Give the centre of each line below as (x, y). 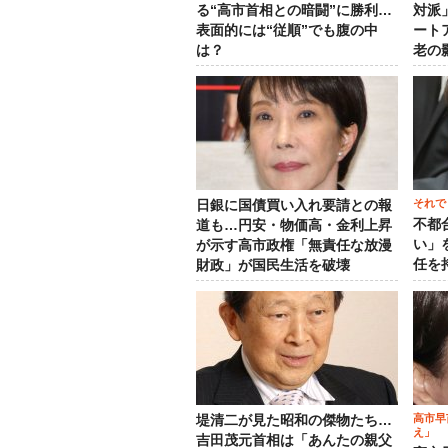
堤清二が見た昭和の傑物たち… (294, 420)
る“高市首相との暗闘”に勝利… (294, 10)
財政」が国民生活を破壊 (273, 265)
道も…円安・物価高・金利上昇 (294, 225)
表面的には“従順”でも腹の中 (287, 30)
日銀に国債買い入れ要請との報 (294, 205)
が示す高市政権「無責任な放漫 (294, 245)
